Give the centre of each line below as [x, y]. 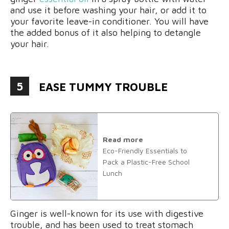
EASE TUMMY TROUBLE [103, 87]
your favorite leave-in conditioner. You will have [109, 21]
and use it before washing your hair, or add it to [108, 10]
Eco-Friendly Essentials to [145, 150]
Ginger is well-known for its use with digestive [107, 213]
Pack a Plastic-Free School [146, 162]
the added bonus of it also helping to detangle [106, 32]
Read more [123, 139]
